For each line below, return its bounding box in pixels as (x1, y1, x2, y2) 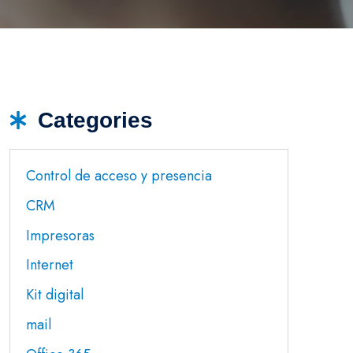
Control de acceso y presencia (26, 165, 212, 186)
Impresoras (26, 225, 95, 246)
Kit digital (26, 284, 84, 306)
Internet (26, 255, 73, 276)
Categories (38, 108, 154, 132)
